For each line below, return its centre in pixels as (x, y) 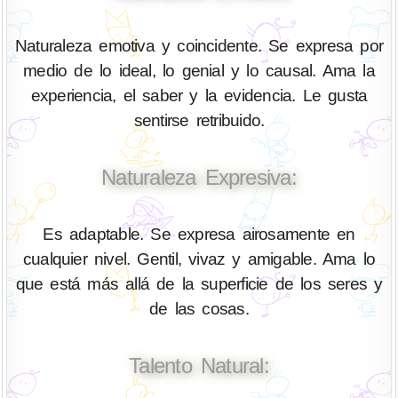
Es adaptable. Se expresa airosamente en (199, 234)
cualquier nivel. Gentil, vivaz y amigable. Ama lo (199, 259)
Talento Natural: (199, 365)
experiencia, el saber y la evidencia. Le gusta (199, 96)
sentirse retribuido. (199, 121)
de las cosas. (199, 308)
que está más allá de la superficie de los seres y (199, 283)
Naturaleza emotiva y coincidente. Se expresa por (199, 46)
